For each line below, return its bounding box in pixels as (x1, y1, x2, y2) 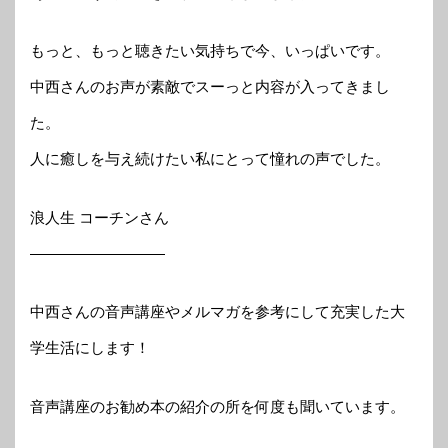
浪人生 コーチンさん (30, 208, 169, 226)
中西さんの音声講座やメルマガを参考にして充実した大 (30, 303, 405, 321)
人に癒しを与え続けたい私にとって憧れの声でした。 (30, 150, 390, 168)
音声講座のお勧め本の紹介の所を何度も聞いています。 (30, 397, 405, 415)
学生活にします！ (30, 339, 150, 357)
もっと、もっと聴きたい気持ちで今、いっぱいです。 (30, 42, 390, 60)
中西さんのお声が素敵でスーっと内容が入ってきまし (30, 78, 390, 96)
